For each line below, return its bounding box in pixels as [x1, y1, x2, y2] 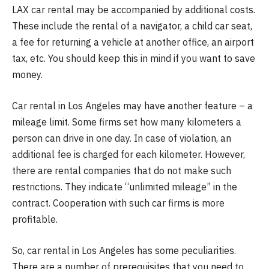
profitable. [12, 213, 58, 226]
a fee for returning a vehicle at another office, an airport [12, 36, 254, 49]
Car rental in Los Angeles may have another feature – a [12, 100, 253, 112]
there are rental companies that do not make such [12, 165, 231, 177]
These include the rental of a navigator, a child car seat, [12, 20, 252, 32]
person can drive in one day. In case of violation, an [12, 132, 231, 145]
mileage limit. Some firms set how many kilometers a [12, 116, 241, 128]
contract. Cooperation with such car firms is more [12, 197, 225, 210]
